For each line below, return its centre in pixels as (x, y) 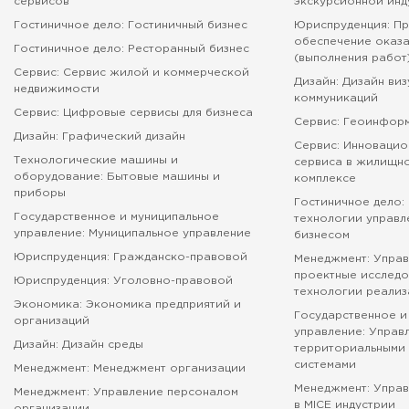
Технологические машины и (96, 160)
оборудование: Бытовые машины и (117, 177)
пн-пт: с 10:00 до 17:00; (131, 33)
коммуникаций (336, 98)
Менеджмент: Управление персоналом (126, 392)
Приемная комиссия (120, 17)
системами (325, 365)
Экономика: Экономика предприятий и (127, 304)
